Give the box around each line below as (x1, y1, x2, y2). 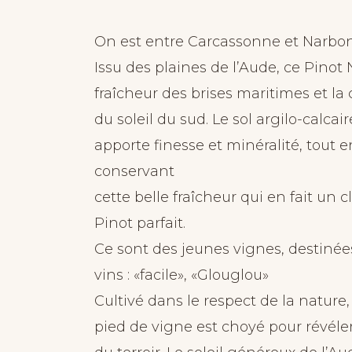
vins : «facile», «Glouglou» (94, 266, 269, 284)
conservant (94, 163, 174, 180)
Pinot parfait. (94, 214, 185, 232)
